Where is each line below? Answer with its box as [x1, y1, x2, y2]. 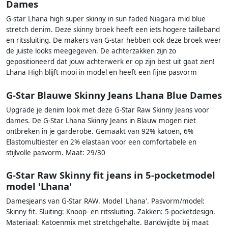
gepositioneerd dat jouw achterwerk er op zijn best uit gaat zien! [6, 57, 215, 67]
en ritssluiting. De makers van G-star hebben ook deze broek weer [6, 36, 221, 45]
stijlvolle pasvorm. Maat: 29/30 [6, 148, 105, 157]
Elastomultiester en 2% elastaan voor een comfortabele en [6, 137, 196, 147]
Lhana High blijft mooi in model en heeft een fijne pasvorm [6, 68, 197, 77]
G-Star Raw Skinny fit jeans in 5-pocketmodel [6, 168, 215, 182]
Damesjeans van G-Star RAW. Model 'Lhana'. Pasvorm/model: [6, 196, 205, 206]
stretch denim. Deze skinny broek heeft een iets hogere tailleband [6, 25, 220, 35]
